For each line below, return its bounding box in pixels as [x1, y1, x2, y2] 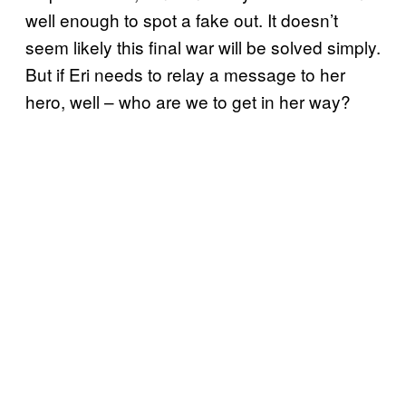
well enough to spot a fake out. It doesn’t [25, 6, 338, 32]
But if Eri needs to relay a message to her [25, 61, 345, 86]
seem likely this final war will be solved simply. [25, 34, 381, 59]
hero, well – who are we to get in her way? [25, 88, 351, 113]
